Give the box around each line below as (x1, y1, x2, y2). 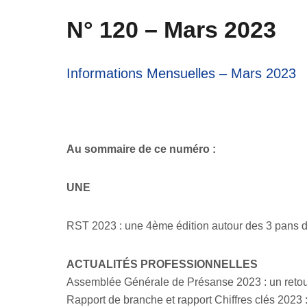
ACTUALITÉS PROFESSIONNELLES (66, 258, 258, 270)
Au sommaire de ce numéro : (66, 143, 217, 155)
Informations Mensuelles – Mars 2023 (66, 66, 297, 81)
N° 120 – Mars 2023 (66, 16, 277, 42)
